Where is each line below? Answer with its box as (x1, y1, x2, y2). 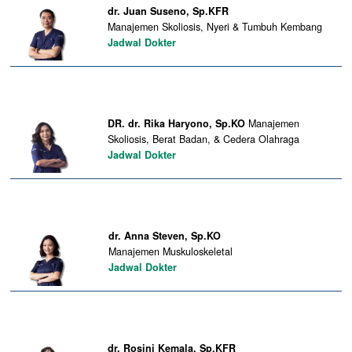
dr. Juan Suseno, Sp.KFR (107, 3, 229, 18)
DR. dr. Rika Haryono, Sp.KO (107, 115, 248, 130)
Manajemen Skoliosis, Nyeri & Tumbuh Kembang (107, 19, 322, 34)
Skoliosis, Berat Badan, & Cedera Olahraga (107, 131, 299, 146)
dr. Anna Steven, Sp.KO (108, 228, 221, 243)
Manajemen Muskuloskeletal (108, 244, 233, 258)
